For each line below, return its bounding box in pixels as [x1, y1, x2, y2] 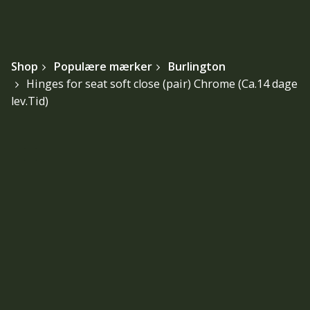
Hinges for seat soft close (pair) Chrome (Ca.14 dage [26, 75, 298, 91]
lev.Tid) [11, 93, 48, 109]
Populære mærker [53, 58, 152, 74]
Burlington [167, 58, 226, 74]
